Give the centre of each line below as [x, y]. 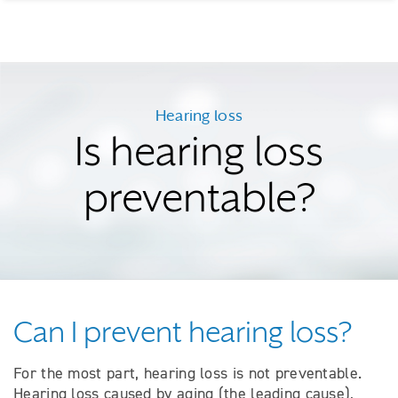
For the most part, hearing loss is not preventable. [188, 373]
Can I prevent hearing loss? [183, 332]
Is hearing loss [199, 151]
